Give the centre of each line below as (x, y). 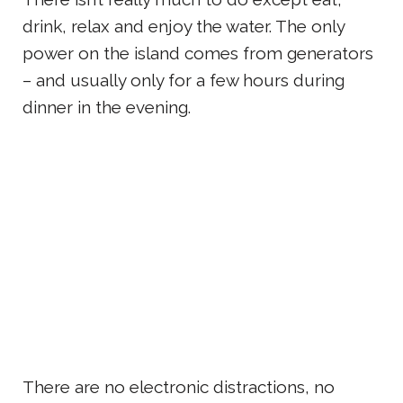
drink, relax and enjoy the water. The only (184, 26)
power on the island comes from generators (198, 53)
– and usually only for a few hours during (184, 80)
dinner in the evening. (107, 107)
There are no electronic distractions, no (179, 386)
